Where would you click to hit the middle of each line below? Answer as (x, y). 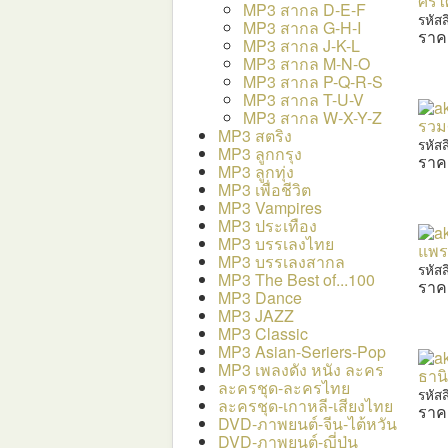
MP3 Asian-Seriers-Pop (302, 351)
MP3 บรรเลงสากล (281, 261)
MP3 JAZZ (256, 315)
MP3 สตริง (255, 135)
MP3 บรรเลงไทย (276, 243)
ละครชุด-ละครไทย (284, 387)
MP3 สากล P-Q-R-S (313, 81)
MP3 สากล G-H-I (302, 27)
